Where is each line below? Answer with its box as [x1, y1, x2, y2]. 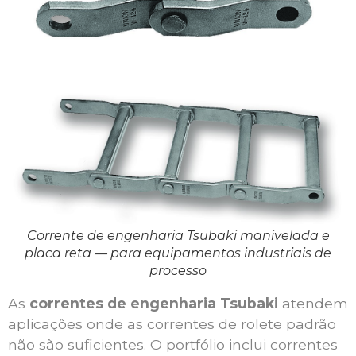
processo [149, 262, 207, 278]
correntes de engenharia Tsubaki [29, 295, 278, 312]
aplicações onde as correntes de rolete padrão [8, 315, 336, 333]
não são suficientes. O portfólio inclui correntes [8, 336, 338, 354]
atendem [278, 295, 348, 312]
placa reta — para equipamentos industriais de [25, 245, 331, 261]
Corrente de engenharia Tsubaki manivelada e [26, 227, 330, 243]
